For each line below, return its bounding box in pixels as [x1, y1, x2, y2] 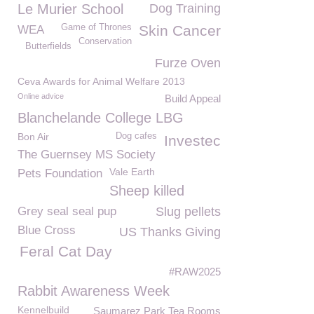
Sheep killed [109, 183, 184, 198]
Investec [164, 132, 221, 149]
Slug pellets [156, 205, 221, 219]
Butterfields [25, 41, 71, 51]
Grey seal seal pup [18, 205, 116, 218]
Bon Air [18, 131, 49, 142]
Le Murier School [18, 1, 123, 17]
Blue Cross [18, 224, 76, 237]
